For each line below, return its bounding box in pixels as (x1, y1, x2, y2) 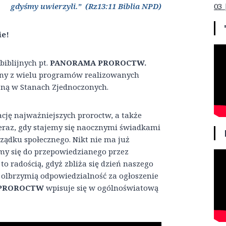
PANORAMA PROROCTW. (50, 58, 146, 68)
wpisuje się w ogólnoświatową (46, 183, 158, 193)
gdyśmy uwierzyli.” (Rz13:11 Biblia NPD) (10, 1, 161, 12)
